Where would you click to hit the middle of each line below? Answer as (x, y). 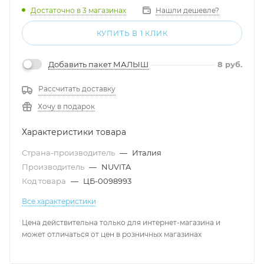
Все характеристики (59, 201)
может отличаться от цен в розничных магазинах (112, 234)
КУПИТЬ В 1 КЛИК (132, 33)
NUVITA (116, 166)
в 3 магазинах (101, 10)
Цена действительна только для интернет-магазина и (121, 222)
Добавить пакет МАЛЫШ (98, 64)
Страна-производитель (69, 152)
